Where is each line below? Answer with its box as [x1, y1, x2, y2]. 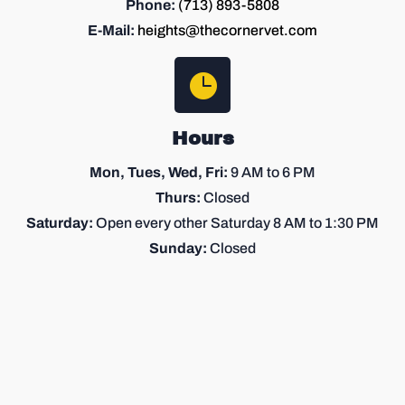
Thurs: [155, 189, 201, 205]
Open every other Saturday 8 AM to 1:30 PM [93, 214, 379, 231]
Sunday [149, 240, 202, 256]
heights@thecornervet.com [137, 22, 317, 38]
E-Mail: [88, 22, 135, 38]
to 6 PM [264, 164, 316, 180]
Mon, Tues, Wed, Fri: [89, 164, 228, 180]
